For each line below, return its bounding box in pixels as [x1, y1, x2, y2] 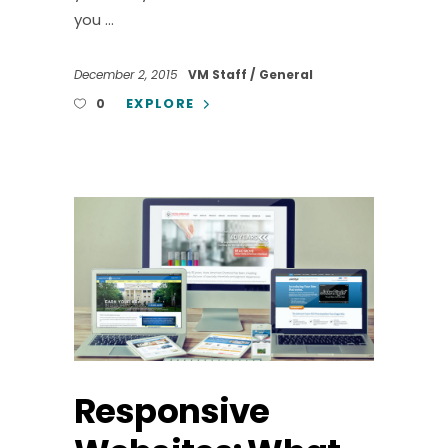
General [259, 66, 313, 84]
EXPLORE [126, 94, 195, 114]
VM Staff [188, 66, 250, 84]
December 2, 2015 [74, 66, 182, 84]
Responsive [74, 387, 270, 436]
